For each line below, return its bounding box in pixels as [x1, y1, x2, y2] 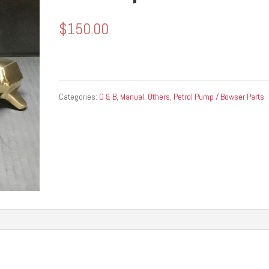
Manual [120, 91, 145, 103]
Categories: [59, 91, 100, 103]
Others [148, 91, 171, 103]
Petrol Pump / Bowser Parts [174, 91, 265, 103]
